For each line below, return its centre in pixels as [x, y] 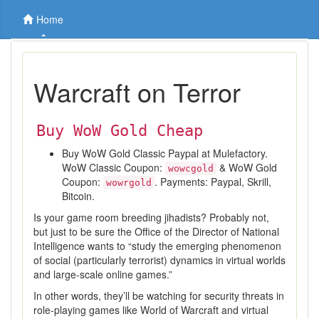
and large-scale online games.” [103, 274]
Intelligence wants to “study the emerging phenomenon [157, 246]
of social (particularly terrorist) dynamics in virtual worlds [159, 260]
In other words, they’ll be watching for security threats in [159, 296]
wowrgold [129, 183]
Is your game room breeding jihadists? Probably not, [151, 217]
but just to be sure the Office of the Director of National [156, 231]
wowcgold [191, 168]
